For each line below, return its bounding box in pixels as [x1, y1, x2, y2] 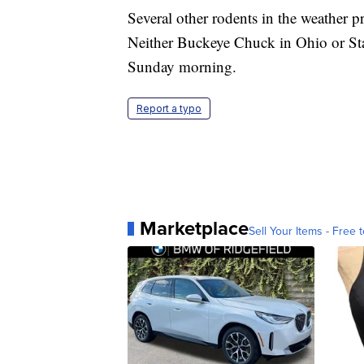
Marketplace [140, 214, 249, 243]
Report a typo [136, 102, 201, 115]
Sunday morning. [128, 56, 236, 77]
